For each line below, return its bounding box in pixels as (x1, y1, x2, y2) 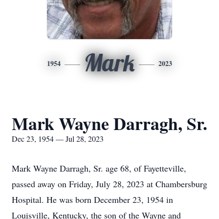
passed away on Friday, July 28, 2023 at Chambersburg (12, 178, 207, 190)
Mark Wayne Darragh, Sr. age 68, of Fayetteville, (12, 162, 186, 174)
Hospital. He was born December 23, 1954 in (12, 194, 173, 205)
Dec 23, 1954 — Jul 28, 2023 (12, 133, 104, 144)
